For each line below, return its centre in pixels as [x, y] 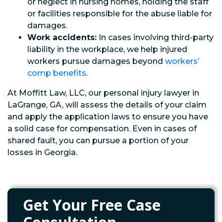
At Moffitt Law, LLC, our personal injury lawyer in [103, 93]
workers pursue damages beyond [96, 61]
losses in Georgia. [42, 152]
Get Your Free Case [92, 205]
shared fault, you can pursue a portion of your [98, 140]
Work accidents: [62, 37]
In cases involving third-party [155, 37]
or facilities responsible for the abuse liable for [120, 13]
